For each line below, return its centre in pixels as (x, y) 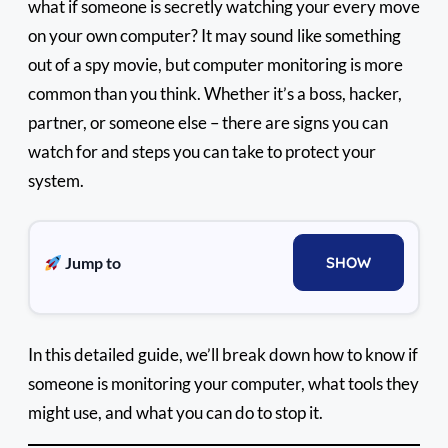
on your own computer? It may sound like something (214, 35)
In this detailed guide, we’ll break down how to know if (223, 354)
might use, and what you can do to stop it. (175, 412)
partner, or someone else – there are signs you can (208, 122)
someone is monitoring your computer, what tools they (223, 383)
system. (56, 180)
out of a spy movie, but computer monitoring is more (215, 64)
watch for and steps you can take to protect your (202, 151)
